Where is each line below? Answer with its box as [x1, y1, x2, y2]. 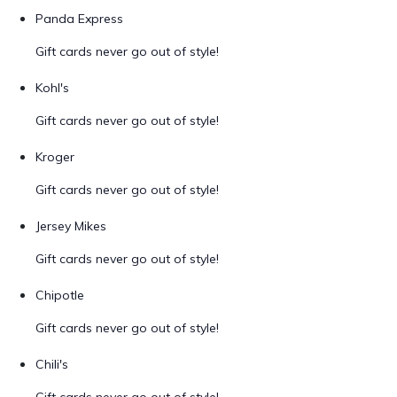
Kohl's [35, 80, 69, 96]
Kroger [35, 149, 74, 165]
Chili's [35, 356, 68, 372]
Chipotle [35, 287, 84, 303]
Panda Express [35, 11, 123, 27]
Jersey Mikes [35, 218, 106, 234]
